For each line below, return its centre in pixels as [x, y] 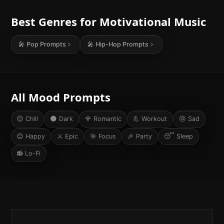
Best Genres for [55, 21]
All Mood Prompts [60, 97]
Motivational [135, 21]
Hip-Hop [108, 44]
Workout [154, 119]
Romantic [107, 119]
